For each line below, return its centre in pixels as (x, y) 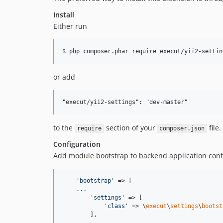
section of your (130, 128)
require (89, 128)
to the (64, 128)
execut (156, 206)
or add (64, 77)
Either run (70, 26)
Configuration (77, 144)
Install (64, 15)
